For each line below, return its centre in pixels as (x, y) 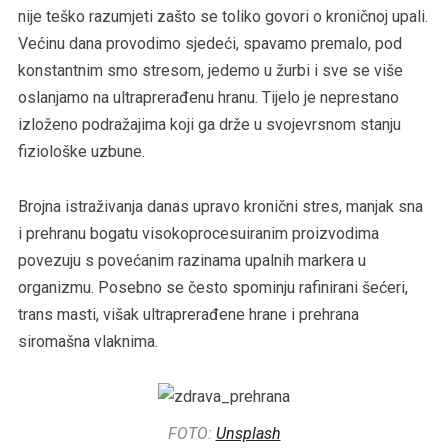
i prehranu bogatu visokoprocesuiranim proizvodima (198, 233)
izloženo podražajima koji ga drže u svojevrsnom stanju (209, 124)
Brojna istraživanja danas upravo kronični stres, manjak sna (220, 206)
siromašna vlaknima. (87, 341)
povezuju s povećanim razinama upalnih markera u (191, 260)
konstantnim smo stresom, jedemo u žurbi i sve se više (210, 70)
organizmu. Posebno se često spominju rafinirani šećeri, (212, 287)
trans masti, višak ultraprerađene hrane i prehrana (188, 314)
